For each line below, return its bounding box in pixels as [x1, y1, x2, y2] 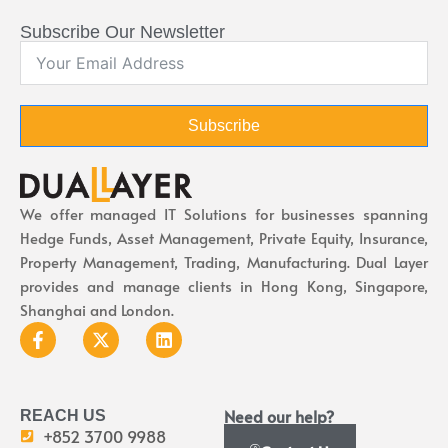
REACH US [20, 406, 106, 424]
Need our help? [224, 404, 334, 427]
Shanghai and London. [20, 298, 174, 320]
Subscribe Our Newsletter [20, 21, 225, 42]
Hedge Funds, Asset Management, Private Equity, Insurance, [20, 226, 428, 248]
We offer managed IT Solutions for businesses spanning [20, 202, 428, 224]
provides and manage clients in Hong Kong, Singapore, [20, 274, 428, 296]
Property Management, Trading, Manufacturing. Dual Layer [20, 250, 428, 272]
